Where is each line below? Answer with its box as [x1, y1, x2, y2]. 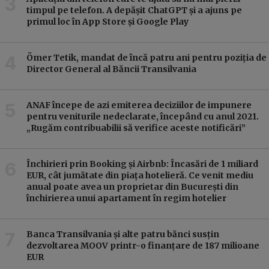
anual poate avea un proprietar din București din [26, 181, 238, 192]
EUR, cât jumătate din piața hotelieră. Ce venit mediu [26, 169, 253, 181]
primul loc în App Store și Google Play [26, 16, 189, 27]
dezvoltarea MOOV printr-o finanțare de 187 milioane [26, 240, 259, 251]
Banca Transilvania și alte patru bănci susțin [26, 228, 219, 240]
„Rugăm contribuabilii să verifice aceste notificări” [26, 122, 246, 133]
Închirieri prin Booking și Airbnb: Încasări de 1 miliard [26, 158, 258, 169]
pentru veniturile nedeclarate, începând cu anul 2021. [26, 110, 259, 122]
